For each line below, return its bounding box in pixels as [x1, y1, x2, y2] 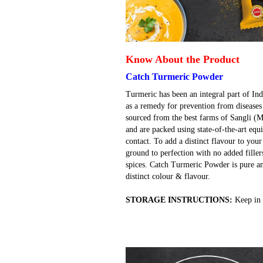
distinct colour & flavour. [126, 171, 210, 181]
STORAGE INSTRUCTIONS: [126, 195, 232, 204]
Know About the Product [126, 53, 240, 65]
